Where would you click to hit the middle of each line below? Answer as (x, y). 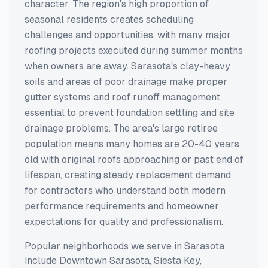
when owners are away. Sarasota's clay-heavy (127, 66)
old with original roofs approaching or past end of (134, 159)
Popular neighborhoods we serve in (104, 246)
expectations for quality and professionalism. (124, 222)
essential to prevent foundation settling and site (130, 113)
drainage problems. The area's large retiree (121, 128)
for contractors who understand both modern (125, 191)
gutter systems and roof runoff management (122, 97)
